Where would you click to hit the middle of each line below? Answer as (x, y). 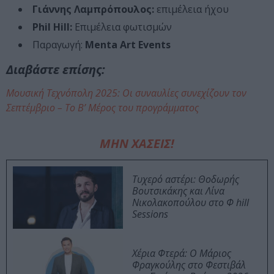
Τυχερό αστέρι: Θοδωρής (186, 180)
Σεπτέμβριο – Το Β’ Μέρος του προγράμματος (102, 108)
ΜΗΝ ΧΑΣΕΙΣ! (137, 144)
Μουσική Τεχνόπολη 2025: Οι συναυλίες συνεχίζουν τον (126, 93)
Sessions (150, 214)
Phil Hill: (52, 27)
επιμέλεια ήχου (191, 9)
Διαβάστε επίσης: (56, 70)
